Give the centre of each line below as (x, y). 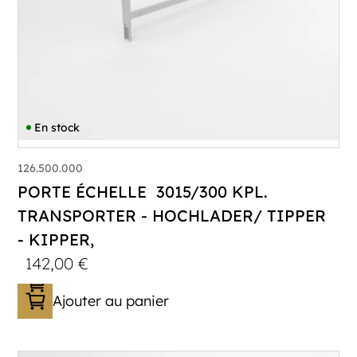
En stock (57, 128)
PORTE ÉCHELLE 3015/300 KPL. (143, 192)
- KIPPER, (56, 240)
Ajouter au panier (111, 301)
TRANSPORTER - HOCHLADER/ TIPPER (175, 216)
